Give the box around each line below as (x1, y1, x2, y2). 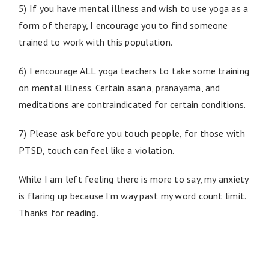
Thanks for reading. (19, 206, 98, 219)
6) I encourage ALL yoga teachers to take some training (19, 64, 250, 77)
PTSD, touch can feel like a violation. (19, 144, 175, 156)
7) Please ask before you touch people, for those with (19, 127, 245, 139)
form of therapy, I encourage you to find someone (19, 19, 228, 31)
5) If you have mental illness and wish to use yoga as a (19, 2, 249, 14)
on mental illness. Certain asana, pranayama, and (19, 81, 220, 94)
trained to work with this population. (19, 35, 173, 48)
